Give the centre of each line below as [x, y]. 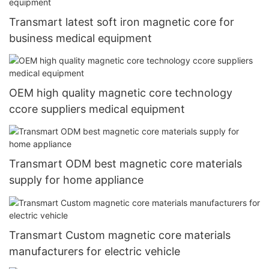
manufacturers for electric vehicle [95, 251]
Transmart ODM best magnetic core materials [125, 164]
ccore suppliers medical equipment [97, 109]
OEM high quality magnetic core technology [121, 92]
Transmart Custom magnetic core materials [120, 235]
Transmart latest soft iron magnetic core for [122, 22]
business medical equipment [80, 38]
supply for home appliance [76, 180]
